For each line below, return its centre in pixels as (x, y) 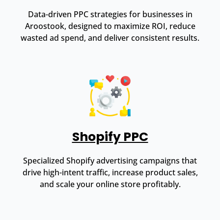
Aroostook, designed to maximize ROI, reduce (110, 26)
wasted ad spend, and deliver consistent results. (110, 38)
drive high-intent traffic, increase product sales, (110, 172)
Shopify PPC (110, 137)
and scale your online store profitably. (110, 184)
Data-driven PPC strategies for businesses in (110, 14)
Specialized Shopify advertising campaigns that (110, 160)
